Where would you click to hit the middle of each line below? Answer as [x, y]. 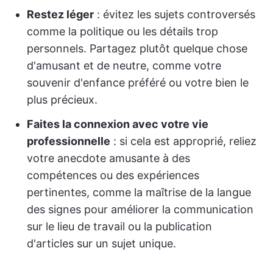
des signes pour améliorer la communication [140, 209]
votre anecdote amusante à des [108, 158]
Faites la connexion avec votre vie [118, 124]
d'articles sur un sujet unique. [101, 243]
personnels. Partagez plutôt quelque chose [137, 48]
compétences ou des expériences [113, 175]
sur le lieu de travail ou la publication [119, 226]
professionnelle [69, 141]
